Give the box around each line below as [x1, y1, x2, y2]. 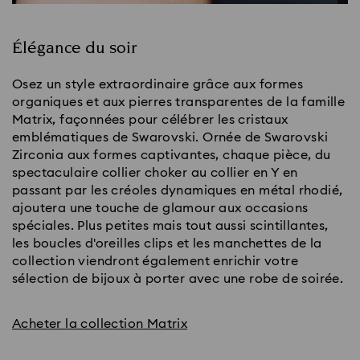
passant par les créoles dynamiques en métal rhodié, [12, 183, 343, 197]
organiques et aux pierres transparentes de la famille [12, 95, 346, 108]
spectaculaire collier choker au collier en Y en [12, 166, 298, 179]
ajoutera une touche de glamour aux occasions [12, 201, 309, 215]
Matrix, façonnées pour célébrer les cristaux [12, 112, 288, 126]
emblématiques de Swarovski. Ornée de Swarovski [12, 130, 329, 144]
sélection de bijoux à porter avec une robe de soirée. [12, 272, 344, 285]
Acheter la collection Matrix [12, 317, 188, 330]
